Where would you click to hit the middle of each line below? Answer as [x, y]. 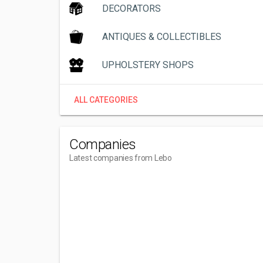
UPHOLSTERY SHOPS [148, 65]
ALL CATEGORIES [106, 100]
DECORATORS [131, 9]
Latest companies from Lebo [121, 158]
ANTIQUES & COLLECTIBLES [162, 37]
